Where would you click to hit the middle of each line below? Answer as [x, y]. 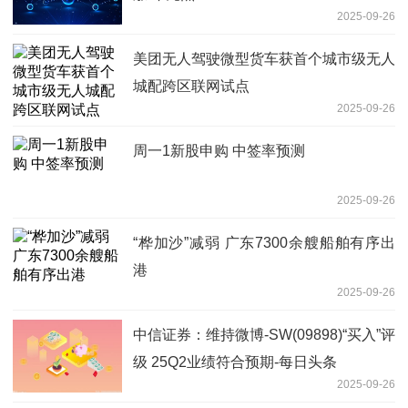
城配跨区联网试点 [191, 86]
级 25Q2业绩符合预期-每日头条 [235, 362]
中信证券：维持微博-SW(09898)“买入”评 [264, 334]
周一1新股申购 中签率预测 [219, 150]
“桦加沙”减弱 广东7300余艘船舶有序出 [264, 242]
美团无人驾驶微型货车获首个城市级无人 [264, 58]
